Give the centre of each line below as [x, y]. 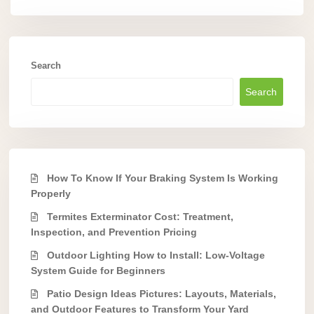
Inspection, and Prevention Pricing [114, 232]
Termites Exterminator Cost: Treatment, [140, 217]
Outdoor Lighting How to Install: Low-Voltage [156, 255]
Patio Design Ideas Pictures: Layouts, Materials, [162, 294]
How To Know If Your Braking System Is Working [163, 178]
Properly [51, 194]
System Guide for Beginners [98, 271]
